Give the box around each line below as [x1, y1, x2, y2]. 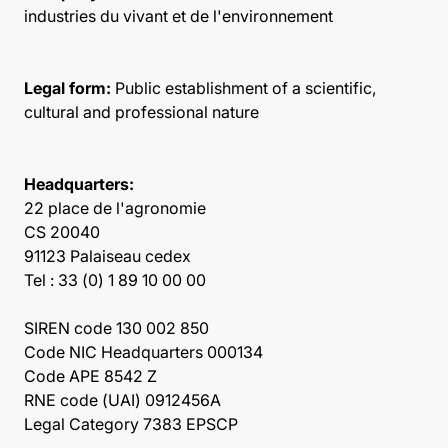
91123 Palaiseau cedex [24, 246, 191, 266]
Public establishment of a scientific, [111, 78, 376, 98]
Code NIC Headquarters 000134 [24, 342, 267, 362]
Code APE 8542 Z [24, 366, 169, 386]
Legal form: [24, 78, 111, 98]
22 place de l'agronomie [24, 198, 214, 218]
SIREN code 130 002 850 [24, 318, 221, 338]
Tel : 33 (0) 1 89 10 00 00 [24, 270, 210, 290]
